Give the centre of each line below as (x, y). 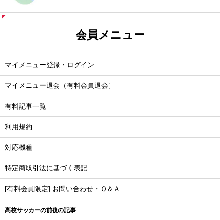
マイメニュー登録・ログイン (50, 65)
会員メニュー (110, 35)
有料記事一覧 (26, 106)
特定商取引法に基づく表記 (46, 168)
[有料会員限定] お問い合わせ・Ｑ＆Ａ (63, 189)
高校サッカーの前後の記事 (40, 210)
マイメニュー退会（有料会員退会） (60, 85)
